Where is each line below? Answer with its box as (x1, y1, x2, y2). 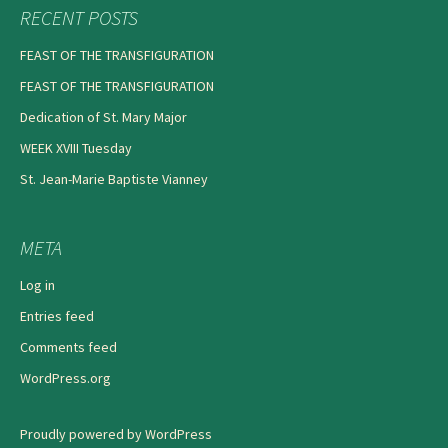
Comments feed (20, 338, 117, 357)
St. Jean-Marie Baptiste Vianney (20, 170, 208, 189)
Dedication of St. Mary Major (20, 108, 187, 127)
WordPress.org (20, 369, 111, 388)
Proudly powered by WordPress (20, 425, 212, 444)
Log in (20, 276, 55, 295)
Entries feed (20, 307, 94, 326)
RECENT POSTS (20, 5, 138, 31)
